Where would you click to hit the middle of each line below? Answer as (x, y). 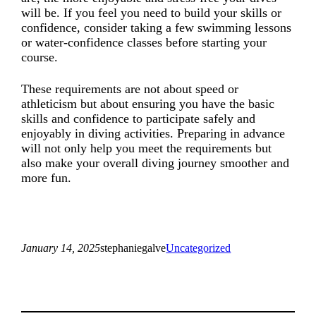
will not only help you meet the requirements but (147, 148)
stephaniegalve (133, 248)
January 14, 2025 (61, 248)
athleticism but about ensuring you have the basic (148, 103)
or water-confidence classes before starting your (144, 42)
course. (40, 57)
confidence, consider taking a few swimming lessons (157, 27)
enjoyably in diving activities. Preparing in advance (153, 133)
